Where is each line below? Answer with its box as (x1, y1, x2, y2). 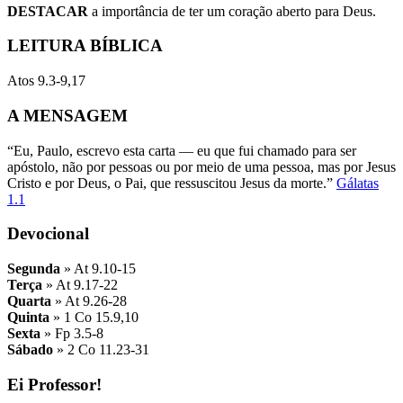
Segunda (7, 260, 64, 276)
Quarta (7, 292, 55, 309)
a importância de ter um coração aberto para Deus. (92, 3, 376, 19)
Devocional (7, 224, 89, 244)
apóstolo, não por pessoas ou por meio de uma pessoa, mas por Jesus (7, 158, 396, 175)
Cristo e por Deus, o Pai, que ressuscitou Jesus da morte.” (7, 175, 336, 191)
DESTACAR (7, 3, 92, 19)
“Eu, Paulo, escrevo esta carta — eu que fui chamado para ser (7, 142, 356, 158)
